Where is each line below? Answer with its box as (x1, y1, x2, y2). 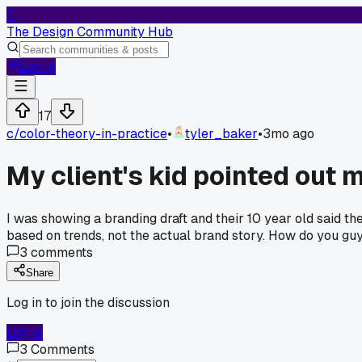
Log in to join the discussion (6, 293, 170, 311)
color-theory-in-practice (19, 125, 167, 142)
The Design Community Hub (6, 23, 173, 40)
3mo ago (263, 125, 314, 142)
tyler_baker (185, 125, 258, 142)
